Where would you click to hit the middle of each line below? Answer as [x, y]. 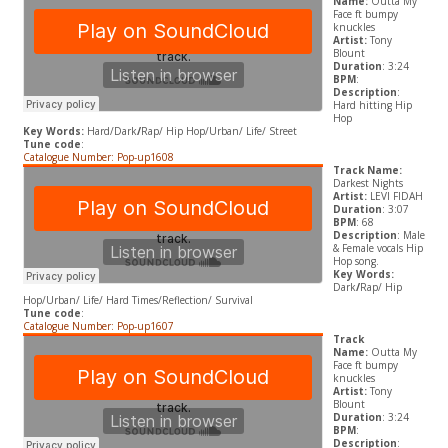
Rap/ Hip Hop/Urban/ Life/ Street [218, 131]
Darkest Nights [367, 183]
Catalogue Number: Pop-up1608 [98, 157]
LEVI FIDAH [394, 196]
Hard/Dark [111, 131]
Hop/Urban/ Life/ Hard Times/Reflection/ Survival [137, 300]
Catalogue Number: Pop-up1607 [98, 326]
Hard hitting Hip [372, 105]
